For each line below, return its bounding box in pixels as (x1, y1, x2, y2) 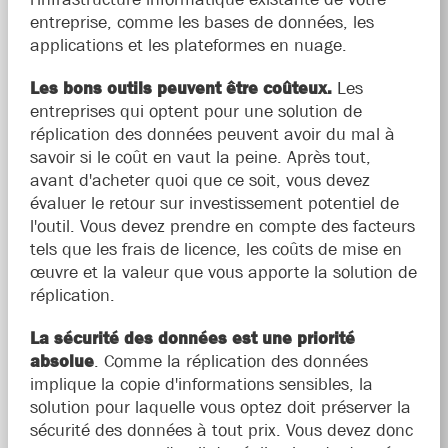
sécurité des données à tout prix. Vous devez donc (29, 420, 413, 441)
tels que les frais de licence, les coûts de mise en (29, 239, 402, 260)
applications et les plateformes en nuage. (29, 35, 347, 56)
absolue (29, 351, 94, 372)
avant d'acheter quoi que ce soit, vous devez (29, 170, 370, 191)
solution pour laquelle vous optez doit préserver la (29, 397, 411, 418)
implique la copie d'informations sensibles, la (29, 374, 373, 395)
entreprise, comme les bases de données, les (29, 12, 374, 33)
